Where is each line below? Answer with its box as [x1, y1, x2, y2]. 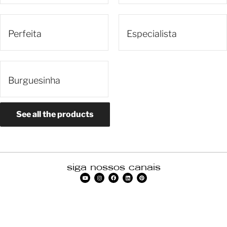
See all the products [16, 109, 94, 119]
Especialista [127, 28, 177, 39]
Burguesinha [8, 74, 60, 86]
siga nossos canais [66, 161, 161, 173]
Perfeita [8, 28, 42, 39]
